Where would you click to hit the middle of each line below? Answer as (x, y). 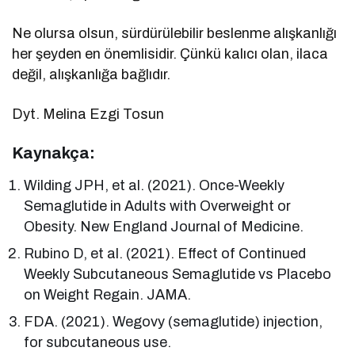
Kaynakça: (53, 153)
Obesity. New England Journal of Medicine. (164, 226)
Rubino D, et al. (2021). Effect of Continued (165, 253)
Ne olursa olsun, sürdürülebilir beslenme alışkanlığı (175, 33)
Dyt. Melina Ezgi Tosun (88, 114)
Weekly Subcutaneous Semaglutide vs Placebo (178, 274)
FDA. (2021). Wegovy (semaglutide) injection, (174, 321)
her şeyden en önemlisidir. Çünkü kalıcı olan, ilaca (170, 53)
